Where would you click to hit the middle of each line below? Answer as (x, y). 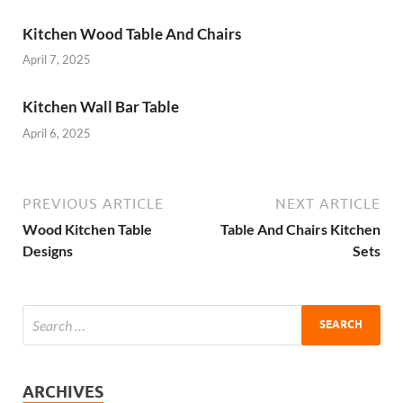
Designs (48, 250)
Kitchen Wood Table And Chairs (132, 33)
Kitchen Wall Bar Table (101, 107)
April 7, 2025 (57, 60)
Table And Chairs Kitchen (300, 228)
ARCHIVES (63, 391)
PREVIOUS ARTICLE (93, 203)
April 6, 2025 (57, 133)
